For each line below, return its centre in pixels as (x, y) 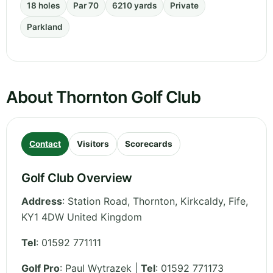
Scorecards (149, 144)
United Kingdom (105, 217)
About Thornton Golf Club (104, 97)
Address (42, 201)
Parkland (45, 27)
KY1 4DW (43, 217)
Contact (45, 144)
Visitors (93, 144)
